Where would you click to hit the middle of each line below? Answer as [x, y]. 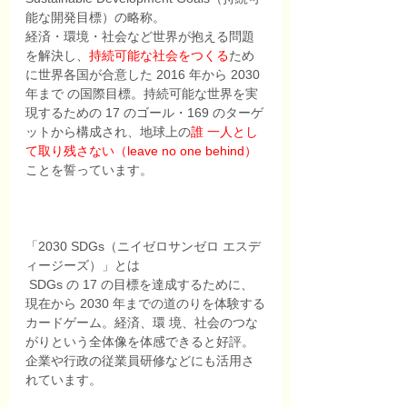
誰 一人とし [224, 131]
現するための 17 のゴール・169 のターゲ [144, 112]
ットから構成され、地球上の [108, 131]
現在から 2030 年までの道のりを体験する [145, 303]
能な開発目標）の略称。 [95, 17]
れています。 [64, 379]
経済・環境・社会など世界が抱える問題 [140, 36]
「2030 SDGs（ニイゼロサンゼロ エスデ [143, 246]
